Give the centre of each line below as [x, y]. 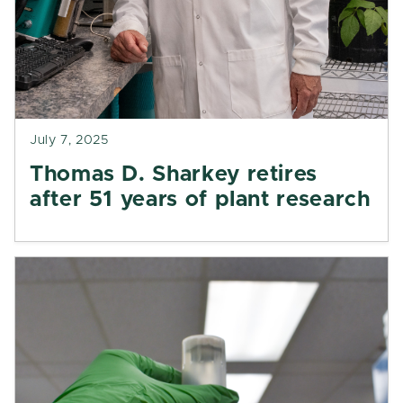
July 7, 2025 [69, 140]
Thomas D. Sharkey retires [174, 175]
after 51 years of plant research [200, 200]
